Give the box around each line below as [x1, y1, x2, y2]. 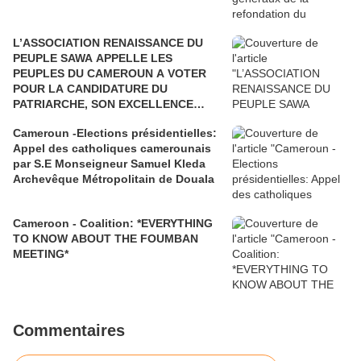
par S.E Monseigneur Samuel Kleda [13, 157, 205, 171]
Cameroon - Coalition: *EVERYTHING [13, 217, 213, 230]
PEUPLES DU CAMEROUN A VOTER [13, 67, 206, 81]
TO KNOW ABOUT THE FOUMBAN [13, 232, 198, 246]
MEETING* [13, 247, 68, 261]
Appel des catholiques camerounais [13, 142, 211, 156]
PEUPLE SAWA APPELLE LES [13, 52, 172, 65]
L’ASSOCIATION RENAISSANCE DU [13, 36, 203, 50]
